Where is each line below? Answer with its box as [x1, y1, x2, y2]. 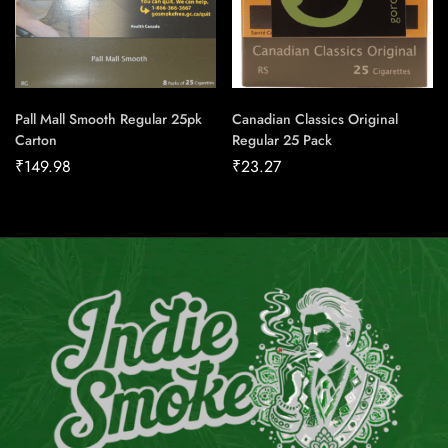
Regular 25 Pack [232, 130, 332, 151]
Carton [15, 130, 57, 151]
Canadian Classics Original [232, 109, 398, 130]
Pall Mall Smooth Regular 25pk [15, 109, 202, 130]
